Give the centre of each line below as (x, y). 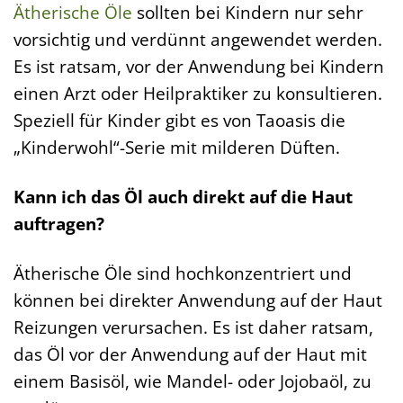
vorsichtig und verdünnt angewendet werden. (198, 40)
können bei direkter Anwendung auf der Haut (198, 300)
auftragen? (59, 224)
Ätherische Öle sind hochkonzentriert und (183, 273)
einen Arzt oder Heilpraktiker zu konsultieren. (198, 94)
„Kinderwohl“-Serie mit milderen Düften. (177, 148)
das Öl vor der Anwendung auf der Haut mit (190, 354)
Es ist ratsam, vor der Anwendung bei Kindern (199, 67)
